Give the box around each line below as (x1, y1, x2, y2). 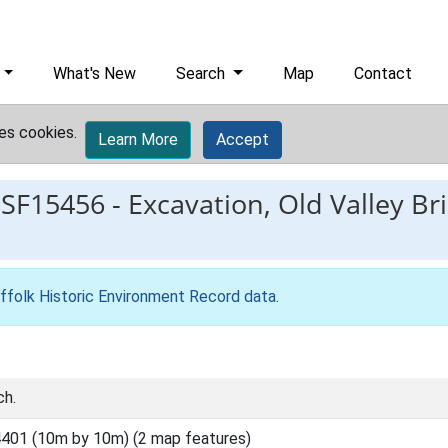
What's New (53, 64, 137, 83)
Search (176, 64, 230, 83)
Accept (216, 130, 269, 149)
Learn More (98, 130, 178, 149)
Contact (354, 64, 413, 83)
